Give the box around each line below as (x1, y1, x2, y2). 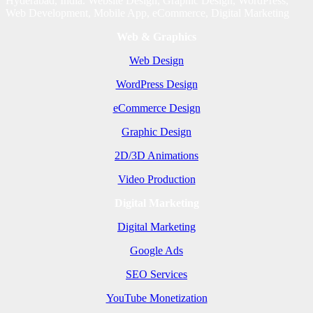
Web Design (129, 54, 184, 66)
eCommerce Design (112, 101, 201, 114)
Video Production (117, 173, 196, 185)
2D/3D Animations (115, 149, 198, 161)
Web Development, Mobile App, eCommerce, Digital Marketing (6, 6, 289, 19)
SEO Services (126, 268, 187, 280)
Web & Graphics (117, 30, 196, 43)
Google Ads (130, 244, 183, 256)
